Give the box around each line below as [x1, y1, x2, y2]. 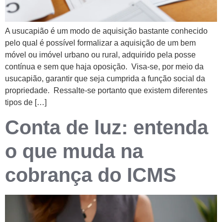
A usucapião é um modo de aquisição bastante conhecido [5, 26, 208, 35]
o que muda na [5, 140, 143, 163]
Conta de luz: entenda [5, 116, 208, 139]
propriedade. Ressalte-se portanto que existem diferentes [5, 86, 208, 95]
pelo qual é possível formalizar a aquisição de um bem [5, 38, 196, 47]
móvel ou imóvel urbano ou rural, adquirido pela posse [5, 50, 196, 59]
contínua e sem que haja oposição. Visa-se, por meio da [5, 62, 204, 71]
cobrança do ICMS [5, 164, 176, 186]
